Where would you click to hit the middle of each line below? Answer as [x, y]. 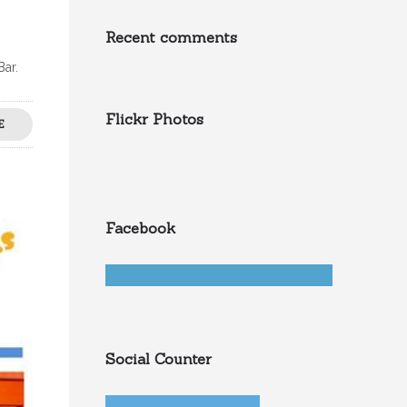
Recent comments [171, 37]
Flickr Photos [154, 119]
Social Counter [159, 359]
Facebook [140, 228]
